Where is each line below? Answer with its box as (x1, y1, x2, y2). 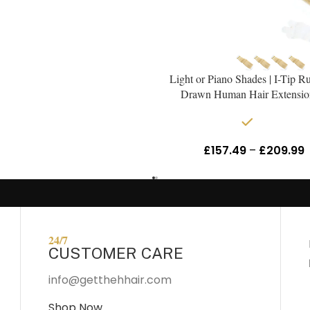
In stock (255, 114, 300, 131)
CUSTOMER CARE (48, 244, 184, 263)
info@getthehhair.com (48, 272, 172, 289)
